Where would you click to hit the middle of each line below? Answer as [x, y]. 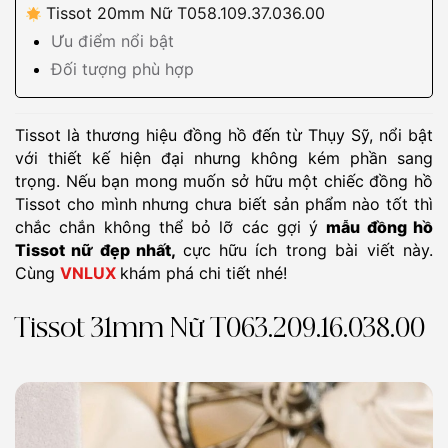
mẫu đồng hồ [380, 227]
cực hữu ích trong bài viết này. [308, 250]
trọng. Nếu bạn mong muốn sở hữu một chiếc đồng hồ [224, 181]
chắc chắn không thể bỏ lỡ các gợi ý [171, 227]
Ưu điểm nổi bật [112, 41]
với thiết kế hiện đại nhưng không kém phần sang [224, 158]
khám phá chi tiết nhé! [203, 273]
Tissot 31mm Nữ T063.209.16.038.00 [220, 329]
